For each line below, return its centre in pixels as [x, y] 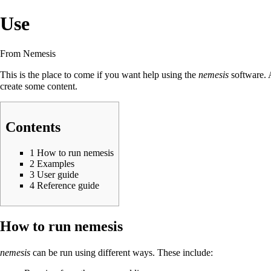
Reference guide [68, 185]
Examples [56, 163]
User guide [58, 174]
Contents [33, 127]
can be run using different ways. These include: [122, 252]
